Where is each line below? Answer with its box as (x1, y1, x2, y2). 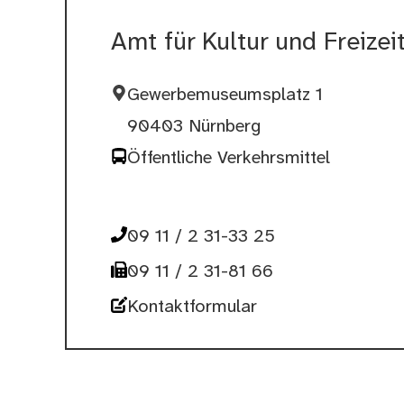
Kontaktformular (126, 298, 257, 317)
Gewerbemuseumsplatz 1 (126, 86, 323, 106)
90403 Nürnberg (126, 117, 261, 137)
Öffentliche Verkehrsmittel (126, 149, 330, 169)
